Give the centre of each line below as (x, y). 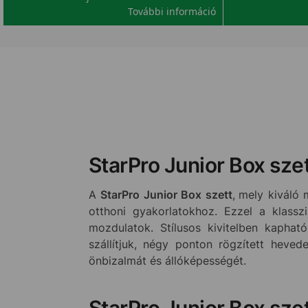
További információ (172, 12)
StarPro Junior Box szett (166, 194)
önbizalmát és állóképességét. (167, 260)
